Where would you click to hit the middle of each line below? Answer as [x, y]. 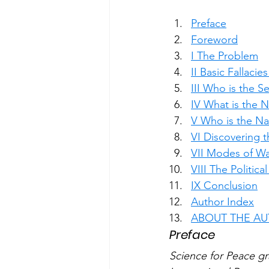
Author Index [222, 202]
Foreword [214, 40]
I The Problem [225, 56]
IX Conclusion [224, 186]
